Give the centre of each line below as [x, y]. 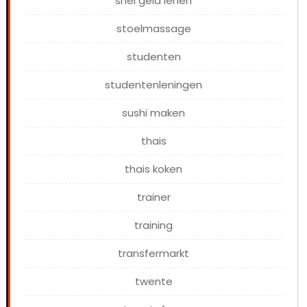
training [153, 225]
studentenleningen [153, 85]
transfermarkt [153, 254]
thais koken [153, 169]
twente [153, 282]
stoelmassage [153, 29]
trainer [153, 197]
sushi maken [153, 113]
